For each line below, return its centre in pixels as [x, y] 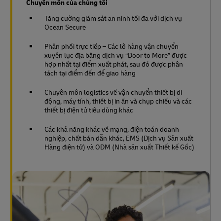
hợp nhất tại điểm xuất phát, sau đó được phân [114, 64]
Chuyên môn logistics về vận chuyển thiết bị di [113, 92]
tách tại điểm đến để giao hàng [90, 73]
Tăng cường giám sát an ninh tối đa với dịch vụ [113, 18]
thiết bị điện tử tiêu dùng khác [89, 110]
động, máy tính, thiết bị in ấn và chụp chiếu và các [118, 101]
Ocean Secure [65, 27]
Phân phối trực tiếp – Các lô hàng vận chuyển [111, 46]
